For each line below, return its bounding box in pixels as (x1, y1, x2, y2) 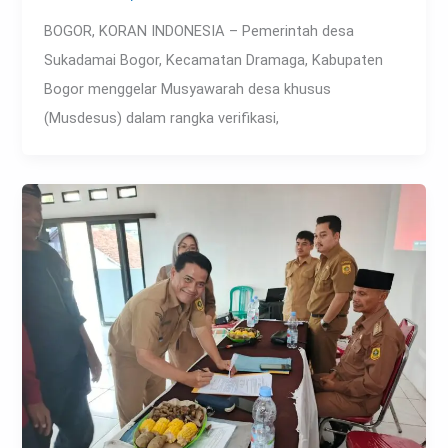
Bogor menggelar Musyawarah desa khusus (44, 80, 332, 99)
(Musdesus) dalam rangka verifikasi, (44, 109, 280, 128)
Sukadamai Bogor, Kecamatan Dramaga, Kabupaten (44, 51, 384, 70)
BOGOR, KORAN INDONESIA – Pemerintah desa (44, 22, 355, 41)
